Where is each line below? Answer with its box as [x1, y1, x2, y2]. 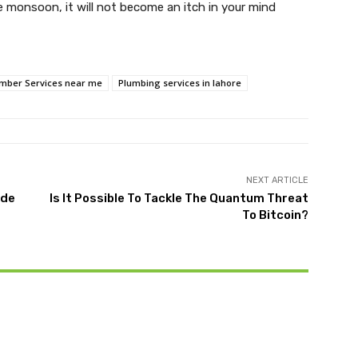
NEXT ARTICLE [245, 175, 308, 185]
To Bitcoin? [241, 208, 308, 222]
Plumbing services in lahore [118, 77, 241, 89]
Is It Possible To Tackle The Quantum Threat [49, 191, 308, 205]
